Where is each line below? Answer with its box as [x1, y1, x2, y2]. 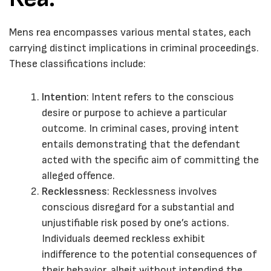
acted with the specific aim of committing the [42, 154, 259, 167]
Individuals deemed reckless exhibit [42, 232, 205, 246]
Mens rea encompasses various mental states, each [9, 26, 251, 39]
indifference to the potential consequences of [42, 248, 257, 261]
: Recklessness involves [107, 185, 217, 198]
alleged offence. [42, 169, 115, 183]
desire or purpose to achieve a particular [42, 106, 227, 120]
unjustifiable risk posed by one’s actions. [42, 217, 229, 230]
